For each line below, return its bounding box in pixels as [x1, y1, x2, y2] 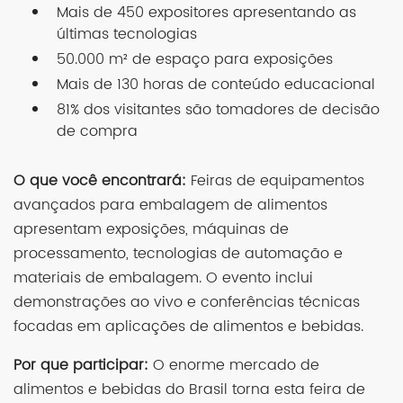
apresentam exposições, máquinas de [13, 217, 289, 241]
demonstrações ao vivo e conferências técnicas [13, 290, 360, 314]
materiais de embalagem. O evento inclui [13, 265, 313, 290]
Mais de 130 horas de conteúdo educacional [57, 72, 375, 96]
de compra [57, 119, 138, 143]
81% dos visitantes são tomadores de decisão [57, 97, 380, 121]
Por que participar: [13, 353, 148, 377]
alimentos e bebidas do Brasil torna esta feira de [13, 377, 365, 401]
